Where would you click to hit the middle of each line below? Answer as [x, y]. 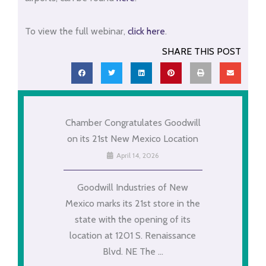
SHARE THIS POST [202, 51]
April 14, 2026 [137, 156]
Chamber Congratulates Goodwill [133, 123]
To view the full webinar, [76, 31]
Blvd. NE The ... [133, 252]
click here [146, 31]
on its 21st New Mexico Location [133, 139]
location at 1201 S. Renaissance [133, 236]
